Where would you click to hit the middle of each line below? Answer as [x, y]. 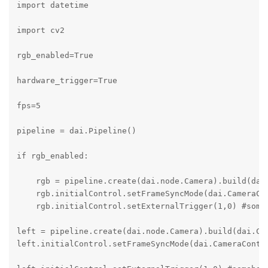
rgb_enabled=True [55, 55]
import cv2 [40, 30]
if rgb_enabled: [52, 156]
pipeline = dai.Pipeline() [76, 130]
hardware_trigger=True [67, 80]
